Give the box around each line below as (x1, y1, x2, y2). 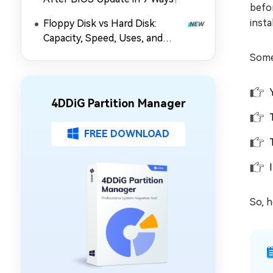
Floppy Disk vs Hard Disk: (43, 18, 157, 29)
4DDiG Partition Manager (51, 97, 186, 110)
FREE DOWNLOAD (84, 128, 169, 140)
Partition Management (43, 47, 144, 58)
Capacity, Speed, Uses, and (43, 32, 163, 44)
